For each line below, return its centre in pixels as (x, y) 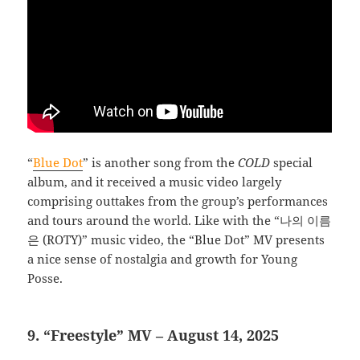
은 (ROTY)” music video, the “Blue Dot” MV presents (176, 239)
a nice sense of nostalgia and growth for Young (163, 258)
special (292, 162)
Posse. (45, 278)
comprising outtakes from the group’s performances (178, 200)
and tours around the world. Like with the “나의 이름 (180, 220)
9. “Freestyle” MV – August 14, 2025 (153, 335)
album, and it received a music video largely (155, 181)
